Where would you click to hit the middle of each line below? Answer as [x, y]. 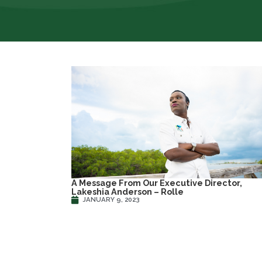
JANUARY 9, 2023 [111, 200]
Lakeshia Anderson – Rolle [127, 191]
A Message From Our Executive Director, [157, 182]
